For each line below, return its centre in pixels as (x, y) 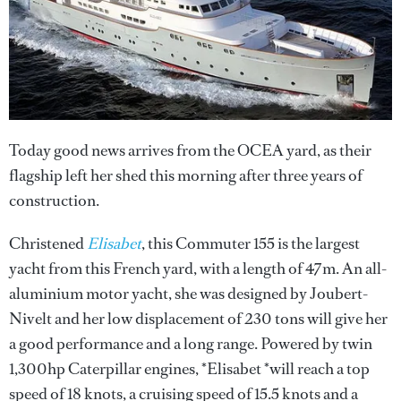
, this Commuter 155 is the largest (251, 243)
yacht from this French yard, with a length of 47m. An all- (198, 268)
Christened (48, 243)
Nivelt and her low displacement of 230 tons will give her (198, 318)
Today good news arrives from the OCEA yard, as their (190, 150)
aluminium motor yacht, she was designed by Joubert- (188, 293)
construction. (54, 200)
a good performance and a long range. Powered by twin (191, 343)
